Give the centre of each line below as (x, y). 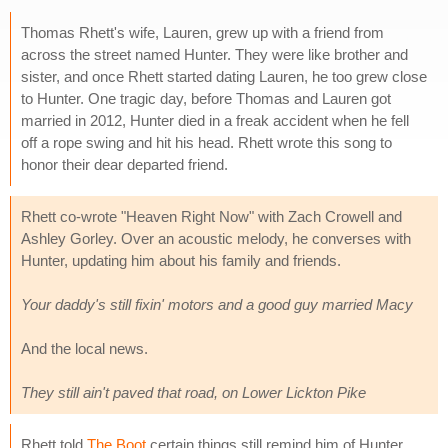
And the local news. (84, 348)
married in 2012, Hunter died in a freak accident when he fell (215, 120)
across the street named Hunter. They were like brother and (214, 54)
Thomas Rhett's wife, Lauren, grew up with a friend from (202, 32)
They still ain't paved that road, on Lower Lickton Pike (193, 392)
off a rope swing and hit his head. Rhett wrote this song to (206, 142)
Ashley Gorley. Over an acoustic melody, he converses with (216, 238)
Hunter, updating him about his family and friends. (181, 260)
